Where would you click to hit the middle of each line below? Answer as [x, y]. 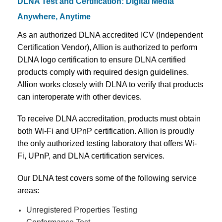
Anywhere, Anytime [54, 16]
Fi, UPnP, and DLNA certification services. [91, 156]
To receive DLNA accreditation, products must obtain [109, 119]
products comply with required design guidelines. [103, 72]
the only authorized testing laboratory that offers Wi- [107, 144]
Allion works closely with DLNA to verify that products [110, 84]
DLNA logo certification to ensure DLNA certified [102, 59]
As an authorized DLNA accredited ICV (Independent [110, 35]
